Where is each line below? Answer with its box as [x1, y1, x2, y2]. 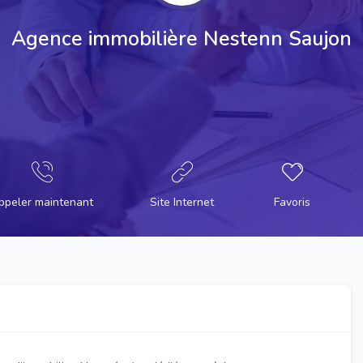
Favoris [274, 194, 310, 210]
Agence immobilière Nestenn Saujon [11, 25, 352, 53]
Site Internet [150, 194, 214, 210]
